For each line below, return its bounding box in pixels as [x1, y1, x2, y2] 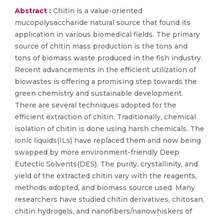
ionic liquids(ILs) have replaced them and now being [15, 136, 201, 145]
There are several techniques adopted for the [15, 101, 176, 110]
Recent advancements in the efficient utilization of [15, 65, 196, 74]
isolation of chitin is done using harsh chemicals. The [15, 124, 204, 133]
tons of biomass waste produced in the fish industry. [15, 54, 202, 62]
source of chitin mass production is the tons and [15, 42, 188, 51]
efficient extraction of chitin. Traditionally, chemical [15, 112, 196, 121]
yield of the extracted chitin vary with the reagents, [15, 171, 197, 180]
